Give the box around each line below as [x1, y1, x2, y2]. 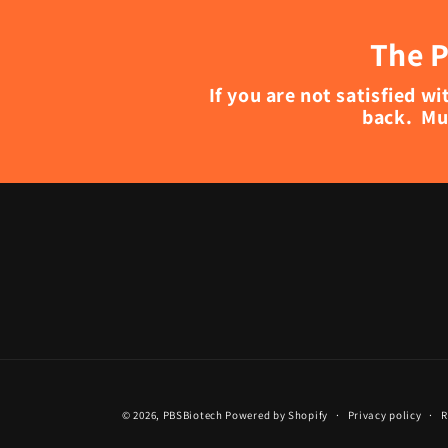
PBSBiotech [162, 408, 223, 423]
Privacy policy [347, 408, 422, 423]
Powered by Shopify [225, 408, 328, 423]
